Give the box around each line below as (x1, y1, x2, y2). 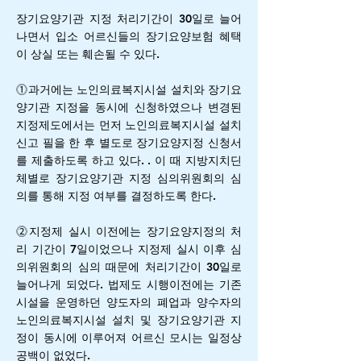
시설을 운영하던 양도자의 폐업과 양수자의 (16, 295, 242, 309)
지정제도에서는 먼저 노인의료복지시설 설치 (16, 118, 242, 132)
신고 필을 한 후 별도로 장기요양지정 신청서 (16, 135, 242, 150)
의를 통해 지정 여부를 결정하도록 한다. (16, 189, 216, 203)
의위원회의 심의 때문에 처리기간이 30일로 (16, 259, 242, 274)
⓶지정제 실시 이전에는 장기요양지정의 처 (16, 224, 242, 239)
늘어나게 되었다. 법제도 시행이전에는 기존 (16, 277, 242, 292)
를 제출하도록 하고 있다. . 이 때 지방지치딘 (16, 153, 242, 168)
